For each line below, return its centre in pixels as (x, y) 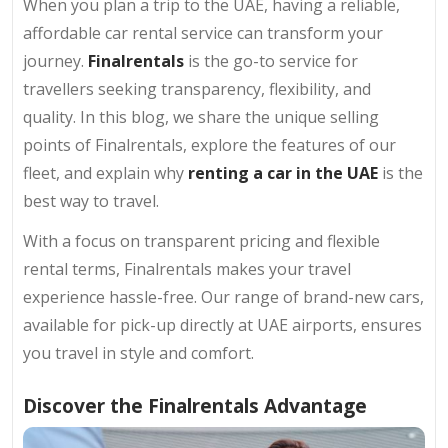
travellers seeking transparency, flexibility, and (197, 88)
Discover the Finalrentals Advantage (195, 405)
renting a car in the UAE (283, 172)
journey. (53, 60)
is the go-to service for (271, 60)
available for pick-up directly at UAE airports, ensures (222, 324)
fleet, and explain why (105, 172)
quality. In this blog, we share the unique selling (201, 116)
